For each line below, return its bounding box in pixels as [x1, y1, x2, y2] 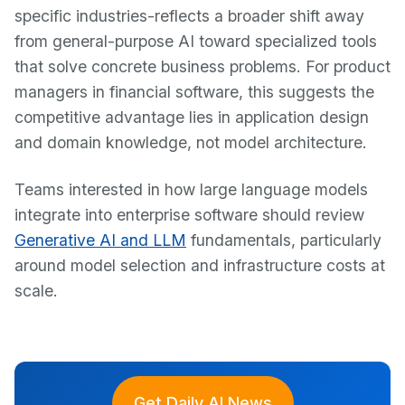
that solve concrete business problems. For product [14, 57, 391, 76]
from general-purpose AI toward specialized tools [14, 32, 377, 51]
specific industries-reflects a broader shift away [14, 6, 364, 25]
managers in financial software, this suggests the [14, 82, 374, 101]
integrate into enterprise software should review [14, 205, 364, 224]
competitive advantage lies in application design [14, 108, 369, 127]
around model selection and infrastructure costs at [14, 256, 385, 275]
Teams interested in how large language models [14, 180, 368, 199]
